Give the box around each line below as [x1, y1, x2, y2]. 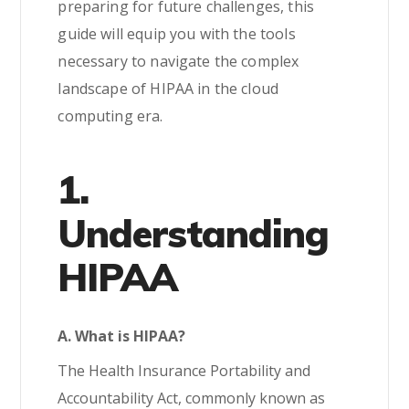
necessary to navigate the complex [58, 51, 299, 71]
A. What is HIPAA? [58, 326, 186, 346]
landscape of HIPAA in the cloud [58, 79, 279, 99]
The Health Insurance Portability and [58, 361, 311, 381]
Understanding [58, 209, 329, 257]
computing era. [58, 106, 163, 126]
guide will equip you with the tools [58, 24, 296, 44]
